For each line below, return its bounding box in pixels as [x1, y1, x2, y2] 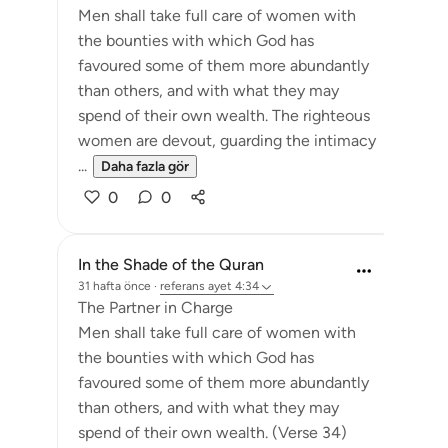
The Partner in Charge [78, 298, 233, 317]
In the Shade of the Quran [78, 255, 264, 274]
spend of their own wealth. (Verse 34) [78, 423, 347, 442]
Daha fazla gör [101, 158, 189, 175]
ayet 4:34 [208, 279, 259, 293]
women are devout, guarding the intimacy [78, 131, 376, 150]
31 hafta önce [78, 279, 151, 293]
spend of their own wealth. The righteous [78, 106, 370, 125]
